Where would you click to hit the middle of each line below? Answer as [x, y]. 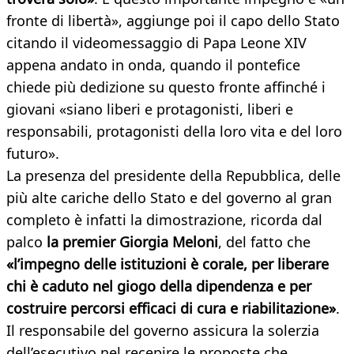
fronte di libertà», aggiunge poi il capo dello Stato [173, 21]
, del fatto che [264, 242]
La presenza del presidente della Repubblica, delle [173, 176]
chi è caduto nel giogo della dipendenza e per [159, 286]
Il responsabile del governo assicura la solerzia [163, 331]
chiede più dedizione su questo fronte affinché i [166, 87]
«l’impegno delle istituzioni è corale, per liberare [168, 264]
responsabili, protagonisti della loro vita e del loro [174, 132]
